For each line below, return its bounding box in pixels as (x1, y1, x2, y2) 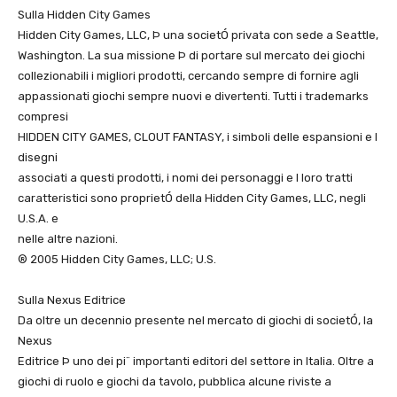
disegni (18, 151, 58, 165)
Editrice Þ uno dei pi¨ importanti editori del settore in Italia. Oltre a (18, 354, 374, 369)
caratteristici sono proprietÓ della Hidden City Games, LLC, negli (18, 191, 366, 206)
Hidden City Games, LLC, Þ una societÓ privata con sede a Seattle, (18, 28, 378, 43)
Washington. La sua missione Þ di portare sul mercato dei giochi (18, 49, 365, 63)
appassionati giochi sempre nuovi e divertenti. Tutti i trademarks (18, 90, 369, 104)
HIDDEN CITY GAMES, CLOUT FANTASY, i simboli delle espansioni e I (18, 130, 378, 144)
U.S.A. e (18, 212, 58, 226)
